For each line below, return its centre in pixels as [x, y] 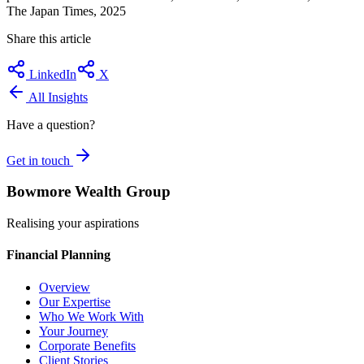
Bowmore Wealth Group [89, 192]
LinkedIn [51, 74]
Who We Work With [91, 316]
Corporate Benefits [87, 345]
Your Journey [74, 331]
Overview [65, 287]
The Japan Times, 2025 [66, 11]
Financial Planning [58, 255]
